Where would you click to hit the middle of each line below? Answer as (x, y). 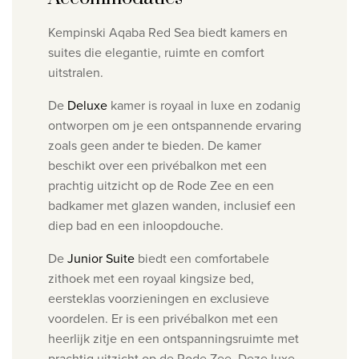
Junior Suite (101, 258)
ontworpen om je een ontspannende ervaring (175, 125)
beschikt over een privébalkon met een (157, 165)
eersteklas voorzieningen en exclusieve (159, 298)
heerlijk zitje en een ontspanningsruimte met (173, 339)
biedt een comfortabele (202, 258)
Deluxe (87, 105)
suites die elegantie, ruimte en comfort (156, 52)
